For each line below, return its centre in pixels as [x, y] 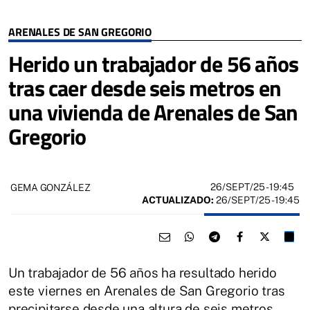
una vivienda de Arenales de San [153, 112]
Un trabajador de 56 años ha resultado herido [143, 273]
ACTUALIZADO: [178, 200]
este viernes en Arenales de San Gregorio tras [147, 291]
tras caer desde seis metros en [145, 88]
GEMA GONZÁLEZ [51, 187]
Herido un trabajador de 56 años [154, 64]
